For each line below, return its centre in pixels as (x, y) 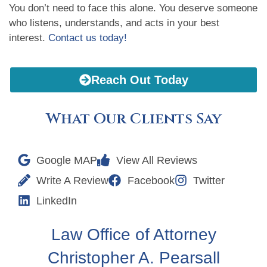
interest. (29, 38)
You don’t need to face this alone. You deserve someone (133, 8)
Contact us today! (88, 38)
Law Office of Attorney (133, 234)
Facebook (151, 180)
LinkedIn (57, 201)
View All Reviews (156, 160)
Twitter (209, 180)
